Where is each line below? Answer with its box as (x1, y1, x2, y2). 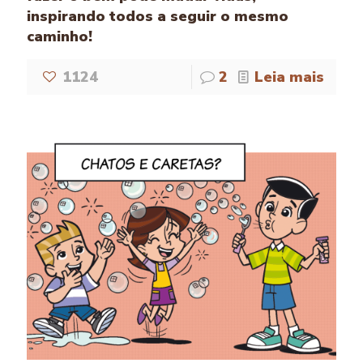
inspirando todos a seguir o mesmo (27, 6, 288, 27)
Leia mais (254, 67, 324, 88)
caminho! (27, 27, 92, 47)
